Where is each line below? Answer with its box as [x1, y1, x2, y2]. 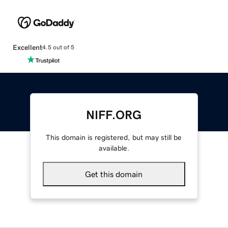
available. [98, 144, 129, 152]
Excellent [12, 43, 42, 51]
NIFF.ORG [86, 108, 142, 121]
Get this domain [85, 169, 143, 178]
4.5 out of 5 [42, 44, 74, 51]
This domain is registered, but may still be [46, 133, 182, 141]
